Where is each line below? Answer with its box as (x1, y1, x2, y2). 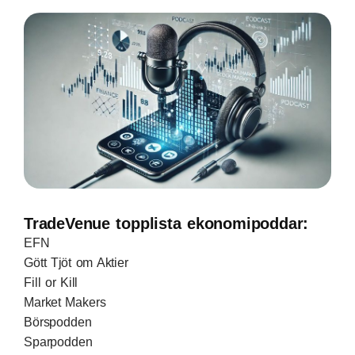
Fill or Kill (24, 275, 78, 289)
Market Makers (24, 295, 106, 309)
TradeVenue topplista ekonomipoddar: (24, 214, 309, 232)
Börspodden (24, 315, 92, 329)
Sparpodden (24, 334, 93, 349)
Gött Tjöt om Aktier (24, 255, 128, 269)
